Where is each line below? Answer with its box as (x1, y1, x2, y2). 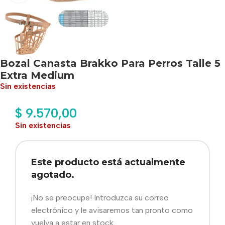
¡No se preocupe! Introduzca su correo (31, 192, 169, 202)
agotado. (31, 169, 74, 180)
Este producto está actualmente (31, 156, 185, 168)
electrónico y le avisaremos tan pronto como (31, 205, 193, 215)
